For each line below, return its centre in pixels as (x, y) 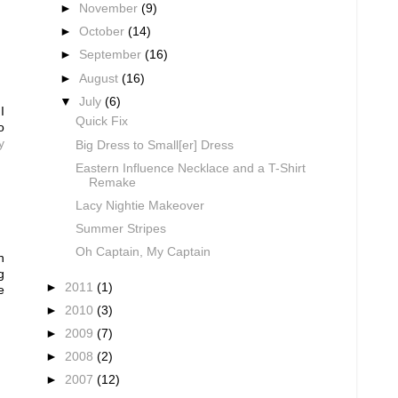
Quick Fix (101, 122)
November (111, 9)
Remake (112, 182)
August (101, 78)
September (112, 55)
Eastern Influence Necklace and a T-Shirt (190, 168)
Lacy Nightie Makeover (139, 205)
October (104, 32)
